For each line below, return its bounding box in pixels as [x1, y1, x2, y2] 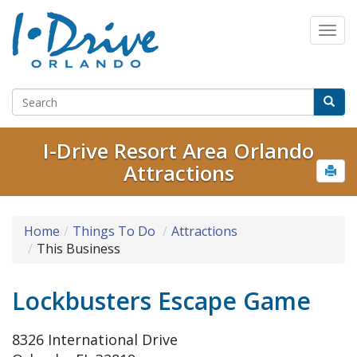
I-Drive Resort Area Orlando [43, 136, 314, 166]
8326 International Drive [12, 330, 178, 350]
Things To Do [73, 222, 155, 241]
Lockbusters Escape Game [12, 284, 311, 318]
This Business [37, 240, 120, 258]
